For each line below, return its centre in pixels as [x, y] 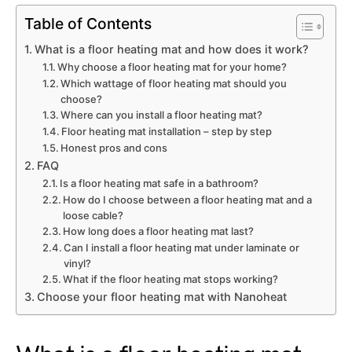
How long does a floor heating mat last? [159, 231]
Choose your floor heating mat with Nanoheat [161, 296]
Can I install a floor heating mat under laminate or [182, 247]
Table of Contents [88, 24]
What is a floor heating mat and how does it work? [171, 49]
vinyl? [78, 263]
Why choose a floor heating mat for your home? [172, 66]
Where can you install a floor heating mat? [162, 114]
